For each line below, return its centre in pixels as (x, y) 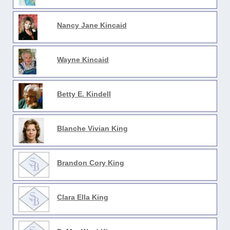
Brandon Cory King (90, 163)
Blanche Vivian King (92, 128)
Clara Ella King (82, 197)
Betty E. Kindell (84, 94)
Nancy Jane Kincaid (92, 25)
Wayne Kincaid (83, 60)
